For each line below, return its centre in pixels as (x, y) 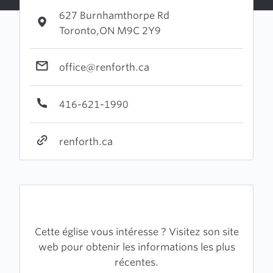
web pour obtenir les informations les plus (136, 247)
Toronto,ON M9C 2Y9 (110, 31)
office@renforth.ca (104, 67)
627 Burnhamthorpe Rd (114, 16)
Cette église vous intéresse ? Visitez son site (136, 232)
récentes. (136, 262)
